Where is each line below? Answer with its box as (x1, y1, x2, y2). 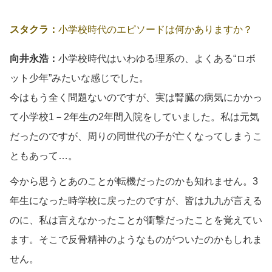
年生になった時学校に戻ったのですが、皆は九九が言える (10, 195, 262, 206)
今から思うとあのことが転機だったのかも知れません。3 (10, 175, 258, 186)
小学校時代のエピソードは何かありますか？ (58, 24, 253, 35)
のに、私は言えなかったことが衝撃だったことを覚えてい (10, 214, 262, 225)
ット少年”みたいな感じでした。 (10, 72, 149, 83)
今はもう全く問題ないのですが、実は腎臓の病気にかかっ (10, 92, 262, 103)
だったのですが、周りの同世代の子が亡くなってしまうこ (10, 131, 262, 141)
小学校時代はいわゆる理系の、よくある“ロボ (58, 53, 256, 64)
